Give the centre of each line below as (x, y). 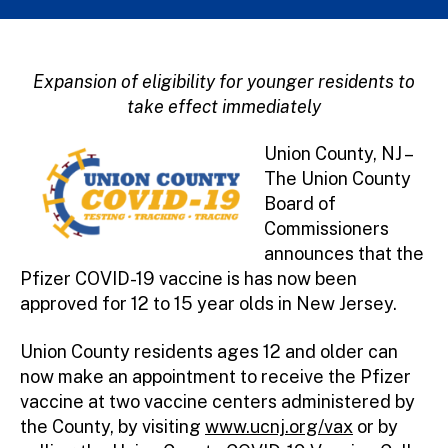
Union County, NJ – (337, 154)
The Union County (337, 179)
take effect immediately (224, 106)
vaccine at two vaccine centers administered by (217, 401)
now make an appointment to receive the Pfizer (215, 376)
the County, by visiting (112, 426)
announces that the (344, 254)
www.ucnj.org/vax (279, 426)
